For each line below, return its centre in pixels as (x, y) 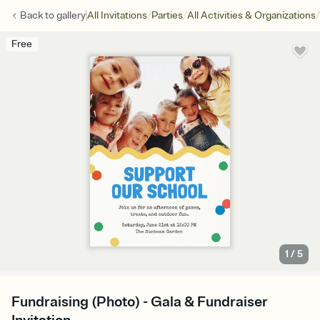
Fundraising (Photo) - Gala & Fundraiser (140, 302)
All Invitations (117, 15)
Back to (38, 15)
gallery (71, 15)
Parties (167, 15)
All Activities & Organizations (251, 15)
